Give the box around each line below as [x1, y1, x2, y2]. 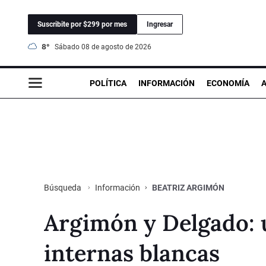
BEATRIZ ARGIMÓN [152, 182, 224, 192]
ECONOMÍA [207, 78, 249, 88]
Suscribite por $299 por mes [37, 20, 127, 28]
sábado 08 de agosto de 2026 [59, 42, 151, 51]
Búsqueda [44, 182, 83, 192]
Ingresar [147, 20, 173, 28]
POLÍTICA [90, 78, 126, 88]
